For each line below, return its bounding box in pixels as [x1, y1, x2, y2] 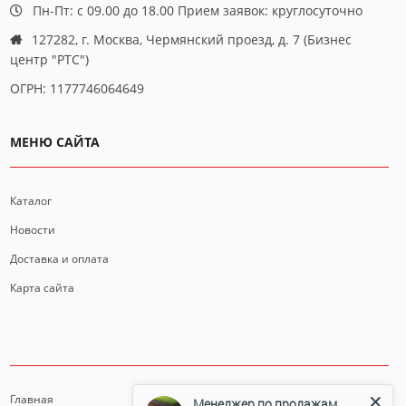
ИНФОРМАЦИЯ [10, 332, 110, 350]
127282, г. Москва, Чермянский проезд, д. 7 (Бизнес [32, 31, 352, 49]
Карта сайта [10, 280, 74, 296]
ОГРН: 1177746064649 [10, 80, 144, 98]
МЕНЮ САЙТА [10, 133, 100, 151]
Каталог [10, 193, 52, 209]
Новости [10, 222, 55, 238]
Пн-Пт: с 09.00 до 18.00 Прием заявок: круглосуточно [33, 2, 362, 20]
